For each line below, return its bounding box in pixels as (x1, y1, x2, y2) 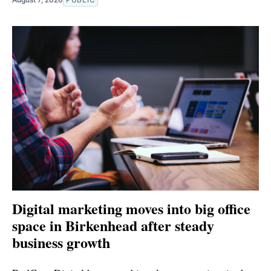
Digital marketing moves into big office (12, 198, 250, 220)
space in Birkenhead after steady (12, 215, 214, 237)
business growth (12, 232, 110, 253)
